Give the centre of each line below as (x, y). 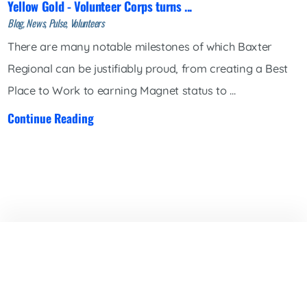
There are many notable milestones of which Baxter (140, 47)
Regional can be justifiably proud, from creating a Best (148, 69)
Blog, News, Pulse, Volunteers (56, 23)
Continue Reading (51, 118)
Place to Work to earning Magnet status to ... (122, 91)
